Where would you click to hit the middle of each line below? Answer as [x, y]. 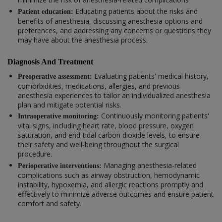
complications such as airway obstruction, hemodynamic [109, 175]
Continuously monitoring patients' [155, 116]
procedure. [35, 154]
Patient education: [47, 11]
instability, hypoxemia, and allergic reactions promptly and [111, 184]
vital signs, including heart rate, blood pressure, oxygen [106, 126]
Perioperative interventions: [61, 166]
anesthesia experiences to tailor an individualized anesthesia [114, 95]
